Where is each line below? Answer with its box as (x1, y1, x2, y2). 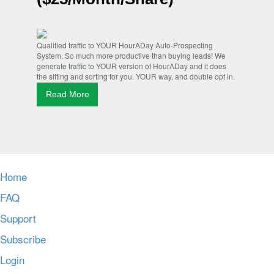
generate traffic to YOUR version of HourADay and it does (37, 61, 226, 71)
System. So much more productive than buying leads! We (37, 50, 226, 61)
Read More (45, 89, 89, 99)
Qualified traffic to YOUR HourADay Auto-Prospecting (37, 40, 213, 50)
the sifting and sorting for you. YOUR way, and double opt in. (37, 71, 235, 81)
